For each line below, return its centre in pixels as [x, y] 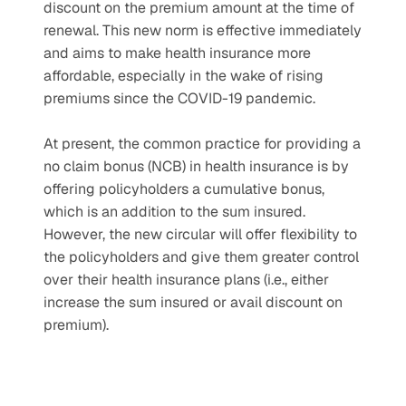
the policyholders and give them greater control [201, 257]
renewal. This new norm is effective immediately [203, 30]
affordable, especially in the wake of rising [184, 76]
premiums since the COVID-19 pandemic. [179, 98]
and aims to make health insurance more [177, 53]
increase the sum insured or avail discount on [193, 302]
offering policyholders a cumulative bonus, [184, 189]
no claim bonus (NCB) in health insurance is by [196, 166]
